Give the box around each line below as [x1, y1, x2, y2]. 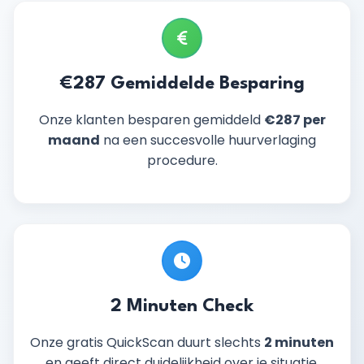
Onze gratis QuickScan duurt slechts [30, 333, 264, 352]
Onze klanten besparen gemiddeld [38, 110, 264, 129]
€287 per [263, 110, 326, 129]
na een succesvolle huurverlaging [100, 131, 316, 149]
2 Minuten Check [110, 297, 253, 315]
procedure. [146, 151, 218, 170]
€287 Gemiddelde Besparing [59, 75, 305, 93]
